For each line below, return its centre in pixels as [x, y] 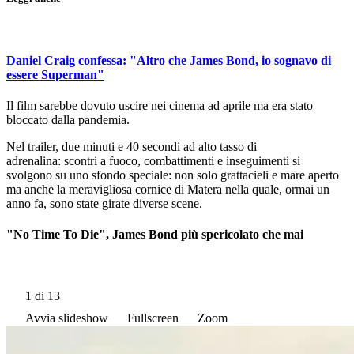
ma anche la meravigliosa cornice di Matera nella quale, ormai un [168, 189]
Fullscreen [153, 318]
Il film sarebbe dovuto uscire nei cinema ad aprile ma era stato [160, 105]
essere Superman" [55, 74]
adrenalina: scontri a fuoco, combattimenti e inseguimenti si [153, 161]
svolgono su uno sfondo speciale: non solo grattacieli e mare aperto [173, 175]
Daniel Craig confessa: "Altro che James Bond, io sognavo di [169, 60]
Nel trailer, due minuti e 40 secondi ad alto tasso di [132, 147]
